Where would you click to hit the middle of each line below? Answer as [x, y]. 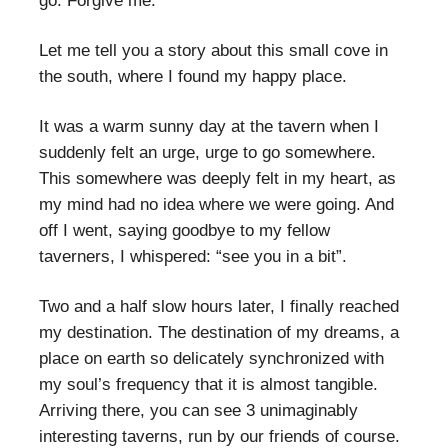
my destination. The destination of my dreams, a [219, 332]
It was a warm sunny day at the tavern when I [209, 126]
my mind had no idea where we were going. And [216, 204]
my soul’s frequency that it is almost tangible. [208, 384]
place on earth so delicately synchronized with [211, 358]
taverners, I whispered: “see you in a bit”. [193, 256]
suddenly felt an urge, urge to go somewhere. [207, 152]
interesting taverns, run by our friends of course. [219, 436]
